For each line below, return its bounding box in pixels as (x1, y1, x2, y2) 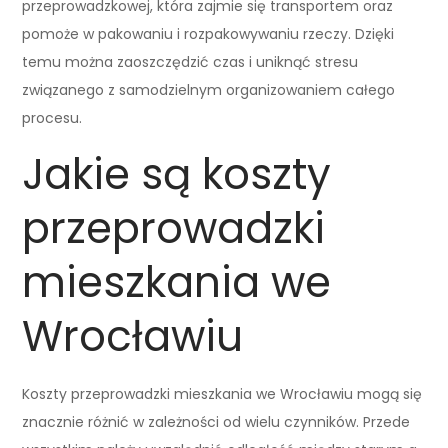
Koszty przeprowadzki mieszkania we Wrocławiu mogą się (22, 383, 423, 404)
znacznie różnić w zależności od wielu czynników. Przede (22, 411, 411, 432)
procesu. (22, 107, 83, 128)
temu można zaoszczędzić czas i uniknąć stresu (22, 51, 359, 72)
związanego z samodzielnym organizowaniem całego (22, 79, 396, 100)
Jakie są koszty (22, 144, 332, 204)
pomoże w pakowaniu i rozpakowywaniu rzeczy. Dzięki (22, 23, 395, 44)
